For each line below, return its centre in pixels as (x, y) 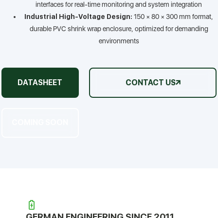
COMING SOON (40, 123)
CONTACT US (150, 82)
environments (119, 41)
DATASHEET (40, 82)
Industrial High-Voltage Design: (78, 17)
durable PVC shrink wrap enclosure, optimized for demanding (119, 29)
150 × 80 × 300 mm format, (173, 17)
